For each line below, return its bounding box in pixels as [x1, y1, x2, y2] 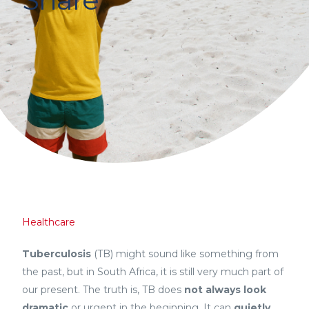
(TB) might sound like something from [91, 247, 279, 260]
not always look [184, 283, 267, 296]
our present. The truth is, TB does [22, 283, 185, 296]
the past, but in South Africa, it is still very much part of [22, 265, 284, 278]
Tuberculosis [22, 247, 92, 260]
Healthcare [22, 215, 76, 228]
